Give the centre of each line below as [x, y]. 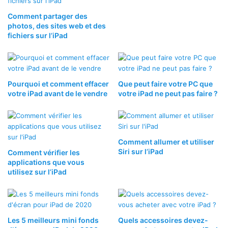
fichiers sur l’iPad [38, 35]
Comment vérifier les [44, 152]
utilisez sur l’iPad [37, 172]
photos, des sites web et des [57, 25]
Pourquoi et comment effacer [58, 83]
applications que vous [46, 162]
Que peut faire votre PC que [165, 83]
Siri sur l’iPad [141, 151]
